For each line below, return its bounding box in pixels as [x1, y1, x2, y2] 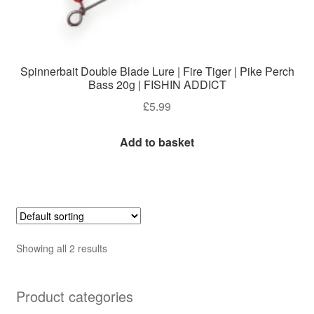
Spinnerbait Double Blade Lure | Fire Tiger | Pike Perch [20, 63, 294, 80]
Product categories [15, 285, 133, 306]
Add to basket [120, 133, 194, 150]
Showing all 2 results [15, 240, 107, 255]
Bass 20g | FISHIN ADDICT [88, 76, 226, 93]
